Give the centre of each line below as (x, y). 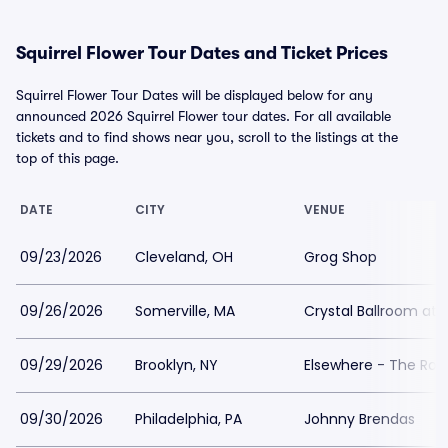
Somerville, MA (185, 311)
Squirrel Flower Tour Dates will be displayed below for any (194, 95)
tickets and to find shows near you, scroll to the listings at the (207, 137)
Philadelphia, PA (188, 419)
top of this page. (67, 158)
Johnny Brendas (359, 419)
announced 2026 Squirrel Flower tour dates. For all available (203, 116)
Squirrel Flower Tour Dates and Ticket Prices (202, 53)
